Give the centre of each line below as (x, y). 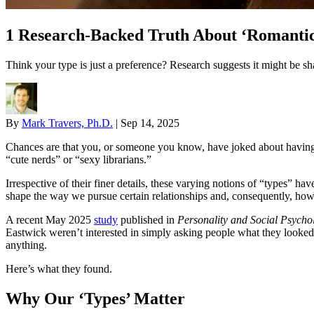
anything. (26, 245)
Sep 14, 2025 (150, 123)
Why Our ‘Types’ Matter (95, 298)
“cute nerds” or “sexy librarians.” (78, 159)
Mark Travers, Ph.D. (67, 123)
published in (148, 219)
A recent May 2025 (50, 219)
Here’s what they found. (59, 268)
